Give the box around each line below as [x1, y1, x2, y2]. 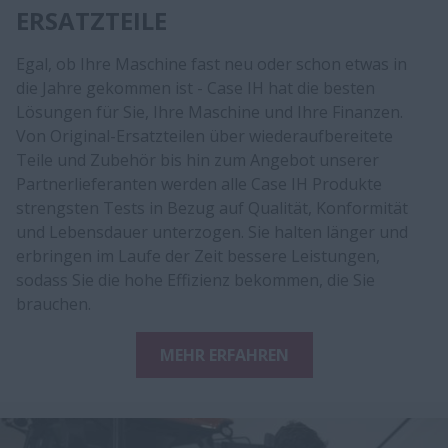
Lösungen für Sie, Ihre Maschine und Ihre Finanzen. [16, 100, 403, 123]
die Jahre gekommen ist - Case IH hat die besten [16, 76, 375, 99]
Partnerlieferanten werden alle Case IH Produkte [16, 172, 382, 195]
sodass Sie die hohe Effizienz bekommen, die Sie [16, 268, 375, 291]
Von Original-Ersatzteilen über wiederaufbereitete [16, 124, 393, 147]
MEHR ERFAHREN [159, 343, 289, 366]
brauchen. [16, 292, 91, 315]
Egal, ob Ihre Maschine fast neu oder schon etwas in [16, 52, 407, 75]
